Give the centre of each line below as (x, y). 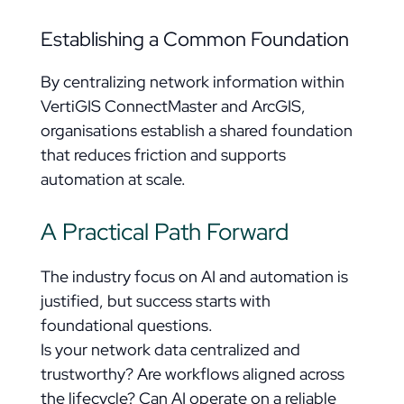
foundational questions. (126, 325)
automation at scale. (113, 179)
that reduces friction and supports (163, 155)
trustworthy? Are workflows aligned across (192, 374)
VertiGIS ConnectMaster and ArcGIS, (173, 106)
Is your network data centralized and (170, 349)
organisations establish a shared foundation (196, 130)
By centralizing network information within (192, 82)
